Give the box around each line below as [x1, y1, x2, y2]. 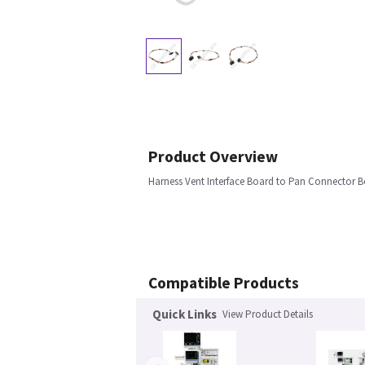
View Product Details [222, 307, 313, 322]
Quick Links [152, 306, 217, 323]
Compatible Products [148, 273, 299, 293]
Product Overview [148, 147, 278, 167]
